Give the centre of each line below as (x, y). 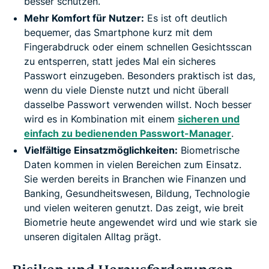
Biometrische (209, 150)
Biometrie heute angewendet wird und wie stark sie (141, 222)
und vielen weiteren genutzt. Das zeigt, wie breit (134, 208)
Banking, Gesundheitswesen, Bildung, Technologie (137, 194)
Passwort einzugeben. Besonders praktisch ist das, (140, 76)
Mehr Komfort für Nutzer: (84, 18)
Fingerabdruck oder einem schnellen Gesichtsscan (138, 47)
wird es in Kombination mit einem (101, 119)
